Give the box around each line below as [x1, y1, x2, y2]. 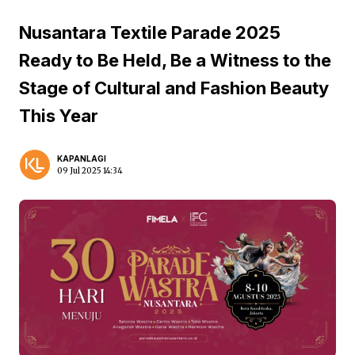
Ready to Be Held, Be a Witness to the [19, 50, 331, 71]
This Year [19, 105, 98, 126]
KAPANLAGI [57, 154, 106, 163]
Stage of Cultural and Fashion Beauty [19, 78, 329, 98]
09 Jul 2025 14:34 [57, 166, 123, 176]
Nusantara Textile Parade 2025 [19, 22, 281, 43]
